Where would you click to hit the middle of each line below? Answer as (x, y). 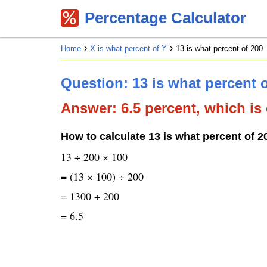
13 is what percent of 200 (219, 49)
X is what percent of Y (128, 49)
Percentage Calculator (165, 18)
